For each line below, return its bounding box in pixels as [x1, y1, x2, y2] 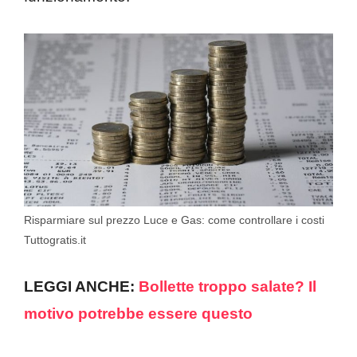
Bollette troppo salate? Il [139, 277, 316, 295]
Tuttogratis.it [24, 233, 86, 247]
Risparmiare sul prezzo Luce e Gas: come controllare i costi [24, 214, 324, 227]
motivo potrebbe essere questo [24, 304, 253, 322]
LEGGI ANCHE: [24, 277, 139, 295]
